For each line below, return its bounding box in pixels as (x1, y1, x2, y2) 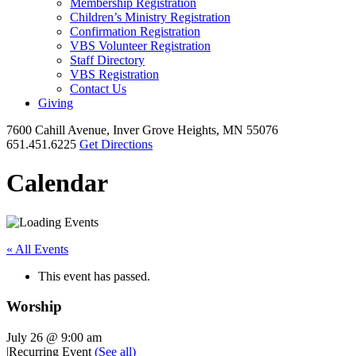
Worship (6, 298, 62, 315)
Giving (38, 95, 73, 110)
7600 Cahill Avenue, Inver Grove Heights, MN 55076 (6, 122, 278, 137)
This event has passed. (38, 269, 150, 283)
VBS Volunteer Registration (70, 38, 211, 52)
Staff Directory (70, 52, 145, 67)
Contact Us (70, 81, 126, 95)
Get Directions (79, 137, 153, 151)
